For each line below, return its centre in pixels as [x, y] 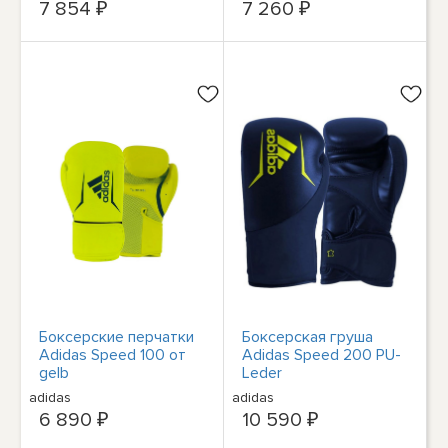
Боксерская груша [308, 336]
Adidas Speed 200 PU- [322, 354]
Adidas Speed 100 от [113, 354]
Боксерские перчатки [117, 336]
